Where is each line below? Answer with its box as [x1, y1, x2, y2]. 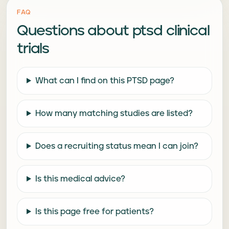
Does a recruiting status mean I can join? [35, 142, 198, 150]
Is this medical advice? [35, 175, 125, 183]
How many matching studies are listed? [35, 109, 193, 118]
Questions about [17, 24, 129, 38]
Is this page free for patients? [35, 208, 154, 216]
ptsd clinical [132, 24, 210, 38]
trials [17, 41, 50, 56]
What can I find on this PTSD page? [35, 77, 174, 85]
